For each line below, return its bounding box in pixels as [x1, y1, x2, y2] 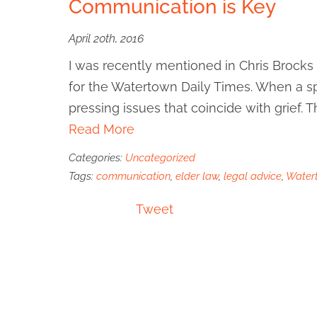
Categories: [69, 151, 125, 164]
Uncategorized [125, 151, 195, 164]
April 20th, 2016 [69, 32, 144, 45]
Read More [69, 122, 134, 137]
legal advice [224, 170, 282, 183]
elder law [175, 170, 219, 183]
